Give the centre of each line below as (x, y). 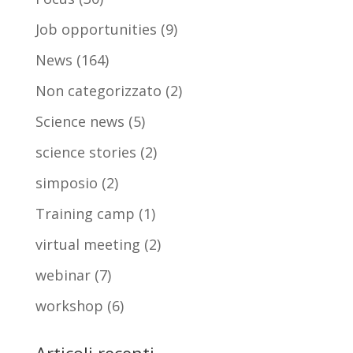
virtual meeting (87, 245)
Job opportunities (96, 30)
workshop (69, 306)
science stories (85, 152)
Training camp (85, 214)
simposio (66, 183)
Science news (80, 122)
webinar (63, 275)
